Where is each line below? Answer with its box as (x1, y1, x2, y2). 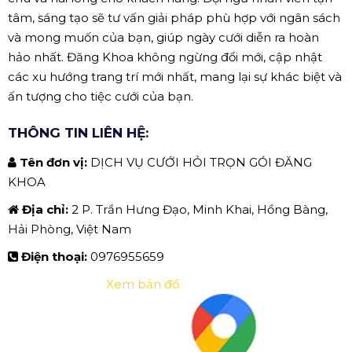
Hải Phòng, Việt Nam (8, 221, 131, 236)
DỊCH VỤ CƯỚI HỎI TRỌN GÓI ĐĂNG (90, 154, 312, 170)
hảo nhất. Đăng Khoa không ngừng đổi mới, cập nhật (8, 49, 322, 64)
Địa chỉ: (22, 201, 71, 217)
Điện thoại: (21, 248, 90, 264)
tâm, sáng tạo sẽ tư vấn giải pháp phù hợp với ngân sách (8, 9, 340, 25)
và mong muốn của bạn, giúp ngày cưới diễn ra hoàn (8, 29, 319, 45)
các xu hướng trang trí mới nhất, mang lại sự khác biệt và (8, 68, 342, 84)
